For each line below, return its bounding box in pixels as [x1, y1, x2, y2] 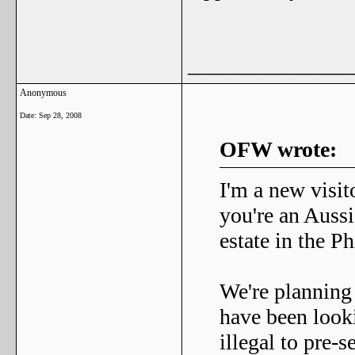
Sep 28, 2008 [39, 111, 82, 120]
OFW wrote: [219, 137, 337, 162]
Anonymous [20, 87, 67, 98]
